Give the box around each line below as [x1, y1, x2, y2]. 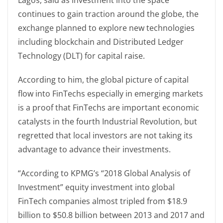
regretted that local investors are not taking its [18, 130, 193, 141]
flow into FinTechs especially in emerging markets [18, 88, 203, 99]
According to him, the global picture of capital [18, 74, 189, 85]
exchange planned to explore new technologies [18, 22, 195, 33]
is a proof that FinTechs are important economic [18, 102, 199, 113]
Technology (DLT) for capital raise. [18, 50, 145, 61]
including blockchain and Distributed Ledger [18, 36, 184, 47]
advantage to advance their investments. [18, 144, 171, 155]
